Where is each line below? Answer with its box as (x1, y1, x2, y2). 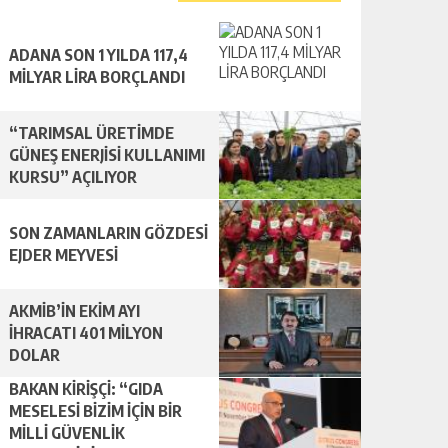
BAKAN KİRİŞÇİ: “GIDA (9, 379, 163, 399)
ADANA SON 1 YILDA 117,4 (9, 45, 188, 65)
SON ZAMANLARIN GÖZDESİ (9, 223, 208, 243)
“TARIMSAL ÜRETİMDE (9, 123, 174, 143)
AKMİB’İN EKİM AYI (9, 301, 140, 321)
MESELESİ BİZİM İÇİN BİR (9, 401, 182, 421)
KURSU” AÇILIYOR (9, 167, 137, 187)
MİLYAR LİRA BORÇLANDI (9, 67, 185, 87)
